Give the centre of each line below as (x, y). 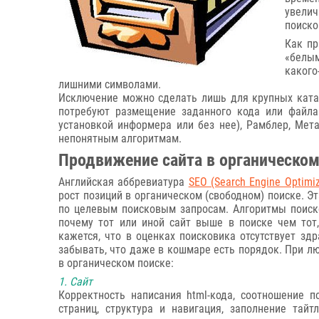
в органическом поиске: (116, 263)
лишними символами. (110, 84)
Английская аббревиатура (124, 182)
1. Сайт (75, 282)
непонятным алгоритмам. (120, 138)
